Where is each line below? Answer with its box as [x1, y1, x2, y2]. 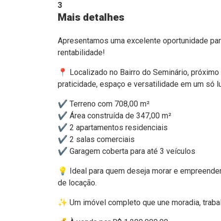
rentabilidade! [58, 48, 105, 57]
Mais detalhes [58, 11, 124, 23]
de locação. [58, 178, 97, 187]
